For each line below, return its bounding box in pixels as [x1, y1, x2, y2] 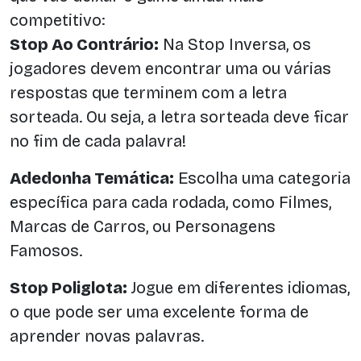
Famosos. [10, 241, 82, 261]
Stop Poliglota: [10, 278, 127, 298]
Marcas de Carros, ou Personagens [10, 217, 276, 237]
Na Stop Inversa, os [159, 35, 311, 55]
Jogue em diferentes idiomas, [127, 278, 350, 298]
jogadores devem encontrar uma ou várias [10, 59, 331, 79]
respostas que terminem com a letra [10, 83, 287, 103]
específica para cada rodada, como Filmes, [10, 193, 331, 213]
